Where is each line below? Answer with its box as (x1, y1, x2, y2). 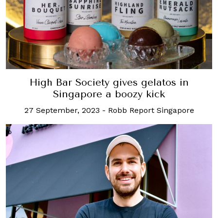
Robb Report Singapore (108, 105, 194, 115)
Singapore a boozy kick (53, 88, 165, 100)
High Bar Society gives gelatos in (29, 76, 189, 88)
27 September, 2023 (24, 105, 100, 115)
